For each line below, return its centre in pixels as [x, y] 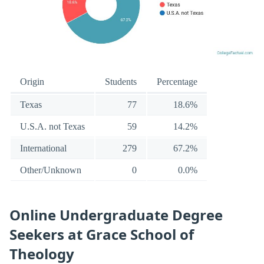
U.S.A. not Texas [52, 127]
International [43, 148]
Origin [32, 82]
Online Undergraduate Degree [116, 214]
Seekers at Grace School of [102, 234]
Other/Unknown [51, 170]
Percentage [177, 82]
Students [121, 82]
